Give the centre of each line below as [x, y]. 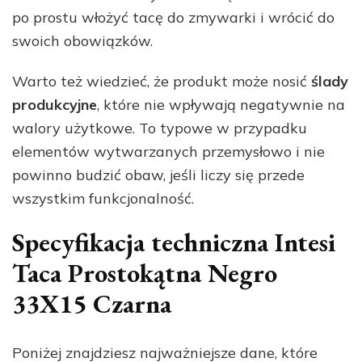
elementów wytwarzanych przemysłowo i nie [168, 152]
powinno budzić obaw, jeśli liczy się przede [158, 175]
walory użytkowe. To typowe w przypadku [160, 128]
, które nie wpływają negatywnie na [221, 105]
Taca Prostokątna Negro [145, 274]
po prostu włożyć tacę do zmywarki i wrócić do [173, 18]
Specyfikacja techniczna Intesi [174, 243]
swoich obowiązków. [82, 41]
